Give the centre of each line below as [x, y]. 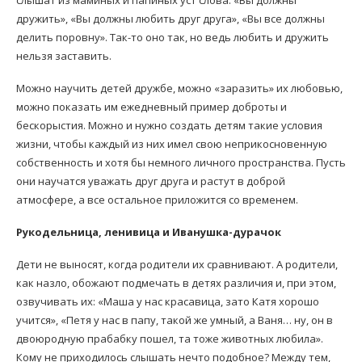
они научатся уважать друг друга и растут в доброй [151, 181]
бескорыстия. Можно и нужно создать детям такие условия [169, 126]
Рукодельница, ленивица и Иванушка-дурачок [149, 232]
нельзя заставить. [64, 56]
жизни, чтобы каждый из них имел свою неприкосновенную [172, 144]
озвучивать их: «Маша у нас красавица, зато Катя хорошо [168, 302]
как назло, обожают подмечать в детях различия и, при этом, [176, 283]
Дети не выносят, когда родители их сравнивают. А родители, [177, 265]
